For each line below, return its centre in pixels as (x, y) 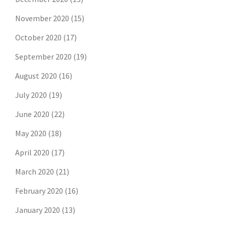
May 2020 (31, 133)
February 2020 (39, 191)
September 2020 (43, 57)
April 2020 (32, 153)
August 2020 (36, 76)
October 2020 (38, 38)
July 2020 (31, 95)
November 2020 (42, 18)
